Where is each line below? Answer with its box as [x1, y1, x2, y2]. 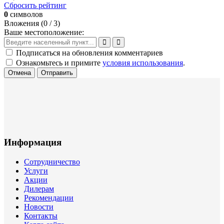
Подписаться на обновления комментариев [16, 48, 163, 57]
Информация [4, 137, 61, 148]
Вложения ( [4, 18, 43, 27]
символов [8, 9, 43, 18]
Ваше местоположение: [4, 27, 84, 36]
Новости [24, 202, 53, 211]
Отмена [8, 68, 31, 76]
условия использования [102, 58, 183, 67]
